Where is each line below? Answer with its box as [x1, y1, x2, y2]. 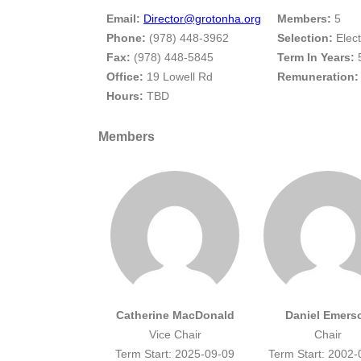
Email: [106, 11, 140, 25]
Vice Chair [148, 328, 201, 342]
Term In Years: [277, 50, 355, 64]
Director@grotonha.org [143, 11, 261, 25]
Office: [106, 69, 147, 83]
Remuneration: [277, 69, 359, 83]
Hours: [106, 89, 147, 102]
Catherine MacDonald [115, 309, 234, 322]
